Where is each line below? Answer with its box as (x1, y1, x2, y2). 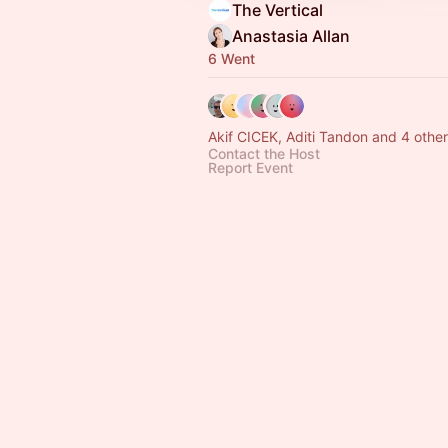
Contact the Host (208, 145, 320, 162)
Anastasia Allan (232, 26, 350, 46)
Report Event (208, 159, 293, 176)
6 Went (208, 50, 255, 67)
